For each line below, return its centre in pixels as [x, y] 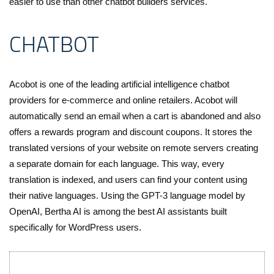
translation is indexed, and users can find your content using [128, 180]
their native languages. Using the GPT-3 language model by [127, 196]
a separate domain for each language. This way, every [117, 164]
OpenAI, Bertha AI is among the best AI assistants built [118, 212]
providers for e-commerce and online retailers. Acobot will [123, 100]
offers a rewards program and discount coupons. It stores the [131, 132]
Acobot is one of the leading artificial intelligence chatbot [119, 84]
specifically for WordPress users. [75, 228]
